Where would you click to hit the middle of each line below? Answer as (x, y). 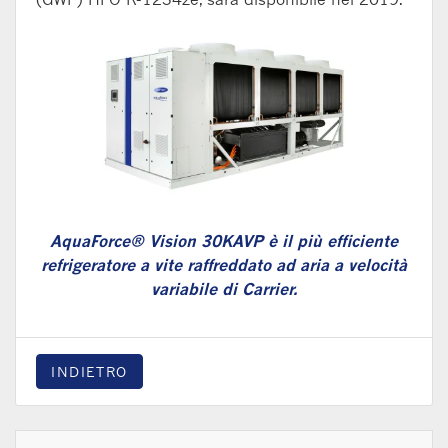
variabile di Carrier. (224, 289)
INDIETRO (89, 372)
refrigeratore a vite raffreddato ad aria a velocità (224, 265)
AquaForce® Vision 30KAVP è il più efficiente (224, 241)
